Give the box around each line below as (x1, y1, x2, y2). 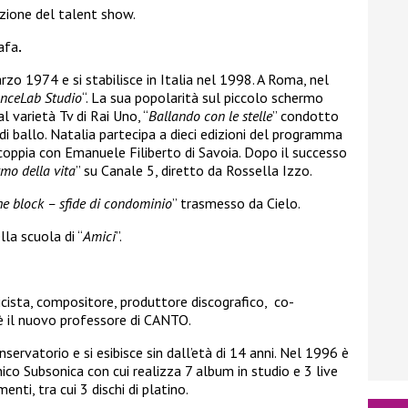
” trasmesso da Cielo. (172, 193, 301, 212)
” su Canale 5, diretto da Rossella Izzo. (76, 160, 312, 179)
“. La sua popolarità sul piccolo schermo (82, 87, 323, 107)
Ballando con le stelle (148, 106, 272, 125)
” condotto (272, 106, 339, 125)
